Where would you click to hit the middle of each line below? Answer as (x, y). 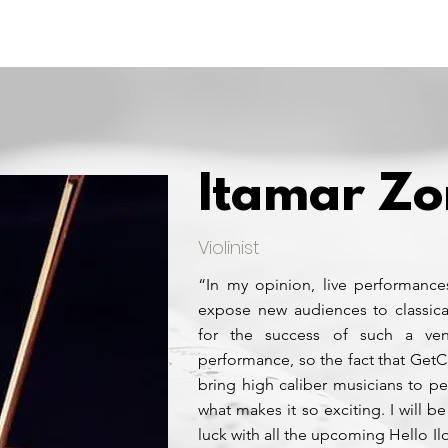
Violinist (229, 247)
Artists (371, 33)
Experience (247, 33)
